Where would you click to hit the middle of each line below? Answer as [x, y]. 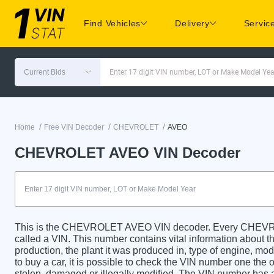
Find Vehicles [113, 24]
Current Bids [45, 72]
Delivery [192, 24]
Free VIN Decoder [74, 127]
